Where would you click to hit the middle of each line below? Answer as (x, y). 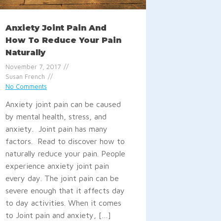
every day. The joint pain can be (62, 178)
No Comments (26, 86)
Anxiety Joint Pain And (56, 28)
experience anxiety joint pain (57, 166)
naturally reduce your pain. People (65, 153)
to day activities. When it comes (63, 203)
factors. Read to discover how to (65, 141)
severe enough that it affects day (65, 190)
